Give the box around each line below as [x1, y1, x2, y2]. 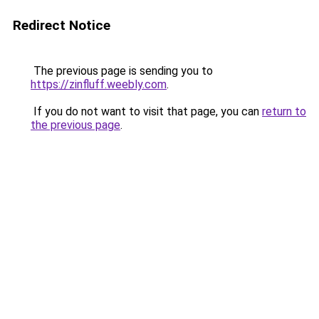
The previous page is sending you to [31, 64, 213, 78]
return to [262, 105, 306, 118]
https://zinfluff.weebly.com [31, 78, 167, 91]
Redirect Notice [13, 17, 110, 33]
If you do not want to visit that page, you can [31, 105, 262, 118]
